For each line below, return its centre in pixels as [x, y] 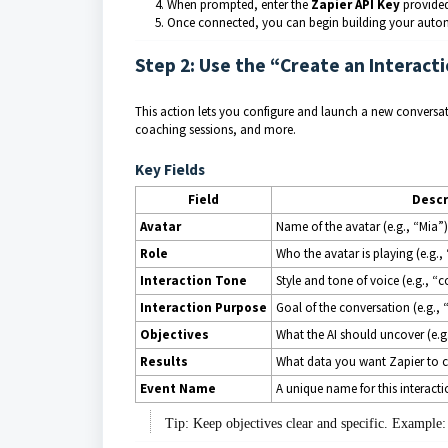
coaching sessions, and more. [215, 129]
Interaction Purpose [203, 307]
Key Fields [170, 169]
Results [164, 361]
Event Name [178, 388]
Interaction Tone [193, 280]
